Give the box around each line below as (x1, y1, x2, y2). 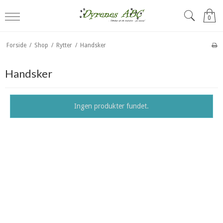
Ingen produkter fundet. (74, 102, 149, 111)
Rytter (56, 41, 72, 49)
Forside (6, 41, 26, 49)
